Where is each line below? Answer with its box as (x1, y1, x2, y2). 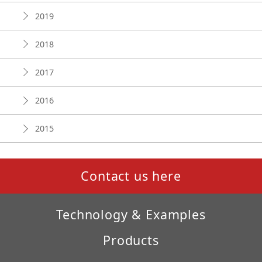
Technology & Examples (56, 205, 206, 223)
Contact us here (81, 167, 181, 185)
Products (103, 232, 159, 249)
